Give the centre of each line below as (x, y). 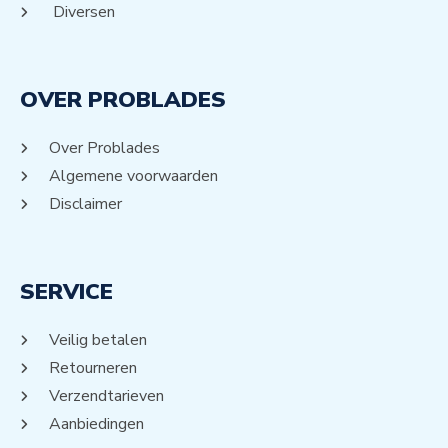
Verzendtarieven (106, 396)
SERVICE (66, 292)
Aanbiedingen (96, 424)
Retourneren (93, 368)
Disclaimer (85, 204)
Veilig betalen (98, 340)
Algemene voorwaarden (133, 176)
